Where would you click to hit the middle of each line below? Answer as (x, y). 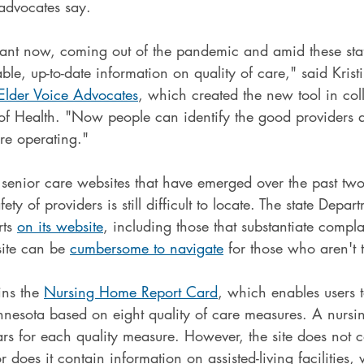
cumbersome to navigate (147, 248)
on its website (60, 226)
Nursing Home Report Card (131, 292)
